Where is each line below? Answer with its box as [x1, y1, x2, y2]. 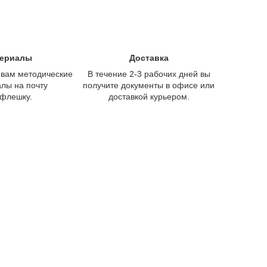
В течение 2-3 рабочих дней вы [87, 69, 210, 79]
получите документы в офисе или [83, 80, 215, 90]
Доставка [129, 52, 169, 63]
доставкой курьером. [108, 91, 190, 101]
